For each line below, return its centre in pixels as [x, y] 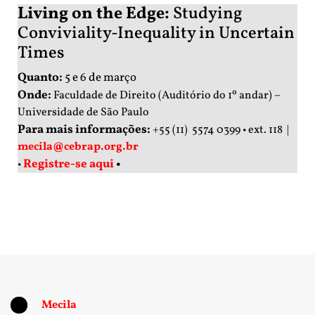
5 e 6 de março [101, 78]
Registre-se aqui [69, 165]
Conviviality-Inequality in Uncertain [156, 34]
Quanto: [41, 78]
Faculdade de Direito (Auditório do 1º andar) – [167, 96]
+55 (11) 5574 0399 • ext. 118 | [221, 130]
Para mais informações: [84, 130]
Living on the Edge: [95, 14]
